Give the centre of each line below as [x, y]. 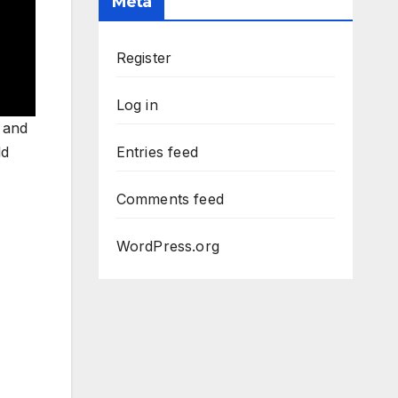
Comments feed [170, 199]
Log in [137, 105]
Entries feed [157, 152]
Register [144, 58]
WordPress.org [168, 247]
